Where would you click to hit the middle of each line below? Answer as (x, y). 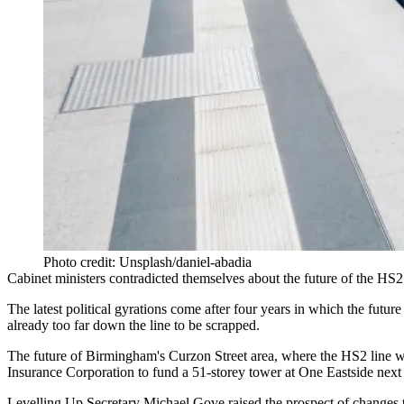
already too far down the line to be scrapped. (133, 325)
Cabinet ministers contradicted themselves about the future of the (192, 278)
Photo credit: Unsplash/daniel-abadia (147, 262)
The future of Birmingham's (88, 355)
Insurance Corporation (71, 372)
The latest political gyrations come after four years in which (177, 308)
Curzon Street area (221, 355)
